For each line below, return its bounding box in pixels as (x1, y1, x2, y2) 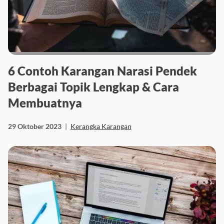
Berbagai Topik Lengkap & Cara (8, 79, 179, 94)
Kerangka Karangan (70, 121, 131, 130)
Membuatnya (8, 95, 82, 110)
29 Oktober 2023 (8, 121, 61, 130)
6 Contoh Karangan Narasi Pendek (8, 63, 197, 78)
